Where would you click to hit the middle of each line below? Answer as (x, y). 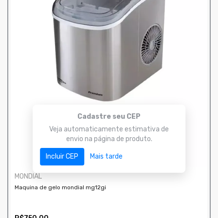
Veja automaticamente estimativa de (109, 129)
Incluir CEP (62, 156)
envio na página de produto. (109, 139)
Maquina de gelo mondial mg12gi (60, 187)
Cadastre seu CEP (109, 117)
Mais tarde (107, 156)
